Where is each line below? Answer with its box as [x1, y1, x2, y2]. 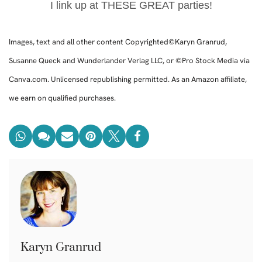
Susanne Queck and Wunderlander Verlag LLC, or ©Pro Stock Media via [9, 55, 250, 65]
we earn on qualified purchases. [9, 92, 116, 103]
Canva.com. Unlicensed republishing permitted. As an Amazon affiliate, [9, 74, 247, 84]
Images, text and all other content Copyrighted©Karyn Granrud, [9, 36, 227, 47]
